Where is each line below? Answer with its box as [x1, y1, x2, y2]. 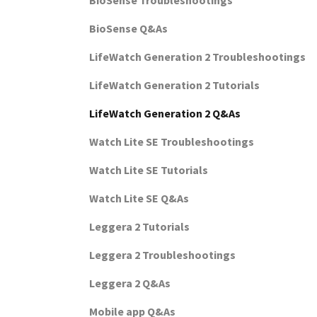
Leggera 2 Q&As [89, 276, 171, 290]
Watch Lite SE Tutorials [89, 163, 208, 177]
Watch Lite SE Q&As [89, 191, 189, 205]
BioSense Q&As [89, 21, 168, 35]
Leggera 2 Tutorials [89, 219, 190, 234]
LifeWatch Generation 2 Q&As [89, 106, 241, 120]
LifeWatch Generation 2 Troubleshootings [89, 50, 306, 64]
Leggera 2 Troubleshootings [89, 248, 236, 262]
